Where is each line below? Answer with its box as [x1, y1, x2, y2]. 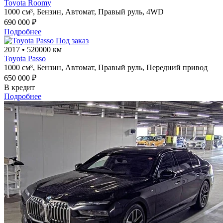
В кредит [4, 83, 35, 92]
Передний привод [146, 63, 208, 72]
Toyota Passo [4, 54, 46, 63]
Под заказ [56, 36, 89, 45]
